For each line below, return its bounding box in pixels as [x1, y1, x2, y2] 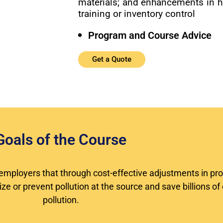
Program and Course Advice [88, 29, 212, 41]
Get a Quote [92, 54, 131, 64]
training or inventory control [78, 7, 195, 19]
